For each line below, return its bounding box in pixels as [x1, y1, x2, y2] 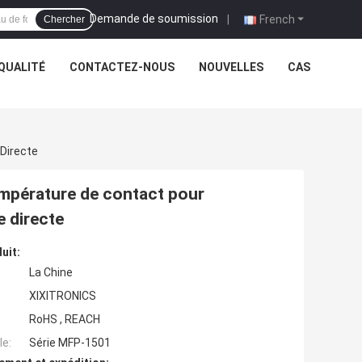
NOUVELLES [199, 61, 263, 74]
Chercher [44, 14, 85, 25]
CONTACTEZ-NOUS [69, 61, 175, 74]
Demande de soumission [90, 11, 218, 25]
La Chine [29, 265, 73, 279]
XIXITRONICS [29, 288, 96, 302]
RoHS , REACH [29, 312, 100, 326]
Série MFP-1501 [29, 335, 111, 349]
